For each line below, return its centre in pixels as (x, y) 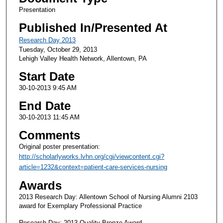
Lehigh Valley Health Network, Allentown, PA (83, 59)
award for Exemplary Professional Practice (80, 206)
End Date (45, 106)
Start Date (47, 77)
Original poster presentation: (59, 147)
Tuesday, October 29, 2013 (58, 50)
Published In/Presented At (93, 28)
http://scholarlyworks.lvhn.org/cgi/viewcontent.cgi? (91, 157)
